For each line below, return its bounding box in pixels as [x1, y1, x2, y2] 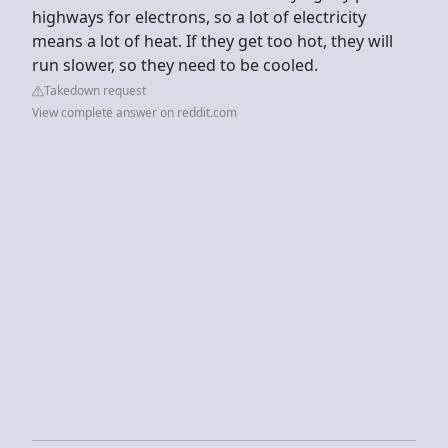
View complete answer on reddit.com [32, 103, 237, 121]
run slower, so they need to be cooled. [32, 53, 318, 76]
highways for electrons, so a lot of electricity [32, 5, 366, 28]
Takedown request [44, 81, 146, 99]
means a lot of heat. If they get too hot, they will [32, 29, 393, 52]
